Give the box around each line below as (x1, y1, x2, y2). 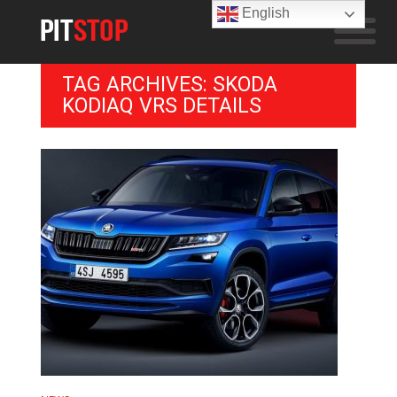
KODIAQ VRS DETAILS (62, 93, 262, 118)
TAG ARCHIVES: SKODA (62, 72, 278, 97)
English (238, 5, 291, 21)
